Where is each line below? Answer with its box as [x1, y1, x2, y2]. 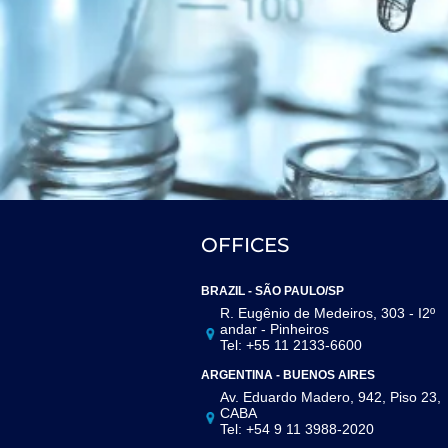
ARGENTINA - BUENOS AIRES [200, 367, 375, 382]
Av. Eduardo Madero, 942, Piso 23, [220, 388, 442, 405]
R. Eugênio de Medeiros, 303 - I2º [220, 304, 436, 321]
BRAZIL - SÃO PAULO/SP [200, 283, 344, 298]
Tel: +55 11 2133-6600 [220, 336, 363, 353]
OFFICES [200, 232, 289, 257]
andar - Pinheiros [220, 320, 330, 337]
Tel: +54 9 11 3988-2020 [220, 420, 375, 437]
